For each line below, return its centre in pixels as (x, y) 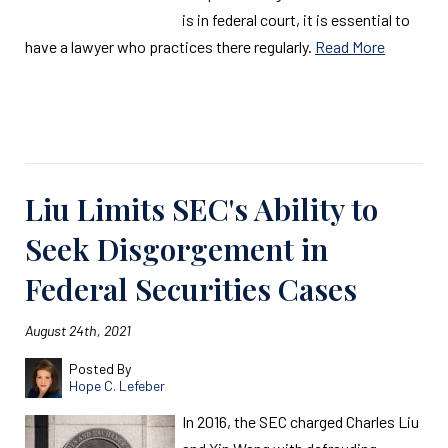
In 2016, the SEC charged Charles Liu (300, 421)
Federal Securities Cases (191, 289)
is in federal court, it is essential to (296, 19)
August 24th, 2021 (78, 330)
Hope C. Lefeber (116, 385)
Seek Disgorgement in (176, 249)
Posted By (99, 368)
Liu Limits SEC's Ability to (201, 209)
